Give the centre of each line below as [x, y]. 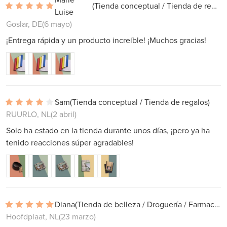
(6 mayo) [57, 24]
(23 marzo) [77, 216]
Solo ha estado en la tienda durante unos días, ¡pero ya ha [108, 130]
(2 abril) [64, 114]
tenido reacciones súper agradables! [70, 142]
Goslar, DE [24, 24]
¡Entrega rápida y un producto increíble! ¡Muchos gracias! [106, 40]
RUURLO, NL [28, 114]
